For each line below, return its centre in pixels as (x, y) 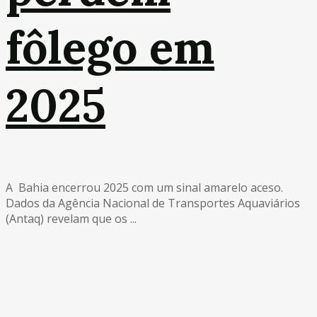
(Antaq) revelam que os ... (71, 218)
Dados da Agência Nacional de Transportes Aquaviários (153, 203)
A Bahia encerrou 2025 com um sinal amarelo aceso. (144, 187)
